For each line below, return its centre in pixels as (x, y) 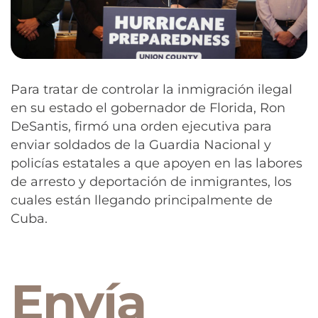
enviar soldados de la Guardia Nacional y (141, 145)
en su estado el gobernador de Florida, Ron (148, 108)
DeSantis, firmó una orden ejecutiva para (141, 127)
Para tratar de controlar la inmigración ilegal (152, 90)
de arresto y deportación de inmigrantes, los (151, 182)
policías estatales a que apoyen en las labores (157, 164)
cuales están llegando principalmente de (142, 201)
